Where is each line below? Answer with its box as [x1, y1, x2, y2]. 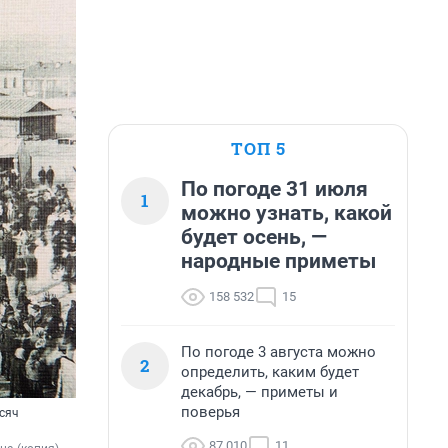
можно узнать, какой [181, 201, 392, 225]
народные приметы [181, 249, 376, 273]
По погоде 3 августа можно [181, 343, 376, 361]
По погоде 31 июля [181, 177, 368, 201]
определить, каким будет [181, 363, 359, 381]
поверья [181, 403, 240, 421]
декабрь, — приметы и [181, 383, 338, 401]
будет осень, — [181, 225, 327, 249]
